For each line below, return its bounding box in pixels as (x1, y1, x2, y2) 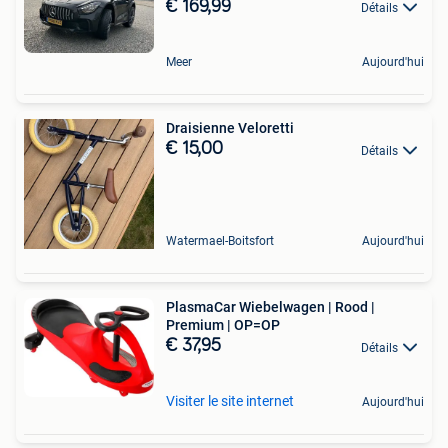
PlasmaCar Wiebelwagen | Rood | (166, 299, 375, 316)
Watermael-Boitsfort (166, 234, 274, 249)
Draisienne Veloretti (166, 120, 294, 137)
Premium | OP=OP (166, 317, 280, 334)
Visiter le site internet (166, 392, 294, 409)
